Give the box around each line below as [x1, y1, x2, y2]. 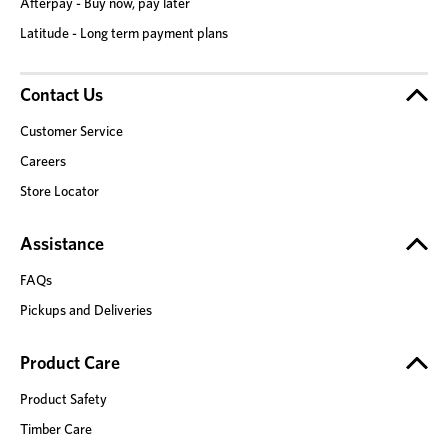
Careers [20, 152, 66, 169]
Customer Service [20, 122, 123, 139]
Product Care [20, 352, 120, 374]
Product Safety [20, 390, 107, 407]
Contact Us [20, 84, 103, 106]
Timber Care [20, 420, 92, 437]
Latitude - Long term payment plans [20, 24, 228, 41]
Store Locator [20, 182, 99, 199]
